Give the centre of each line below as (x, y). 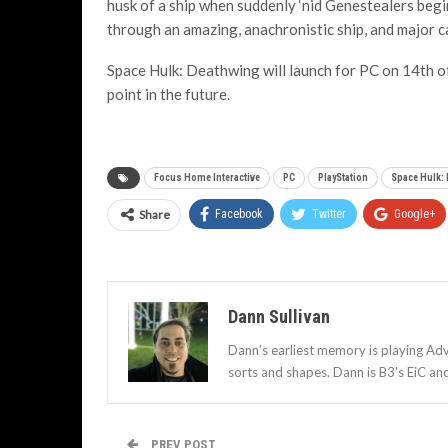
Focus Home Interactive (207, 177)
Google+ (414, 214)
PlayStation (343, 177)
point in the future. (168, 94)
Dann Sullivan (279, 316)
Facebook (239, 214)
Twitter (329, 214)
